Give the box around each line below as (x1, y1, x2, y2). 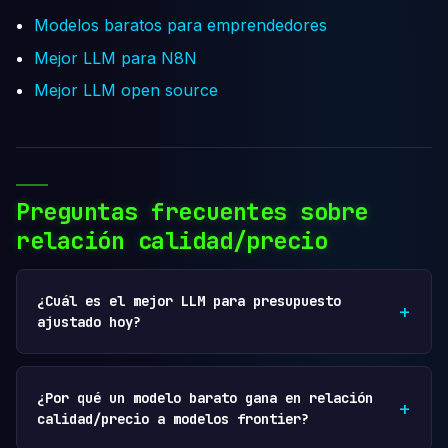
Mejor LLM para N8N (34, 47, 198, 68)
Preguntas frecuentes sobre (16, 196, 368, 228)
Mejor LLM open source (34, 79, 219, 100)
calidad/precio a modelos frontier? (37, 409, 309, 428)
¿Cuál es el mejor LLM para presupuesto (37, 291, 341, 310)
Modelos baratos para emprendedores (34, 15, 328, 36)
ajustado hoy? (37, 312, 141, 331)
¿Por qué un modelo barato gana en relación (37, 388, 373, 407)
